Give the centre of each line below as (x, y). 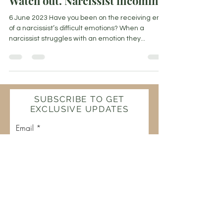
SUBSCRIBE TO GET (79, 99)
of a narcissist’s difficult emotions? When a (77, 28)
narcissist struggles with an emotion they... (77, 39)
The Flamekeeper (30, 214)
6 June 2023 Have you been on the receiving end (87, 18)
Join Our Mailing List (79, 161)
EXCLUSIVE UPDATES (79, 109)
